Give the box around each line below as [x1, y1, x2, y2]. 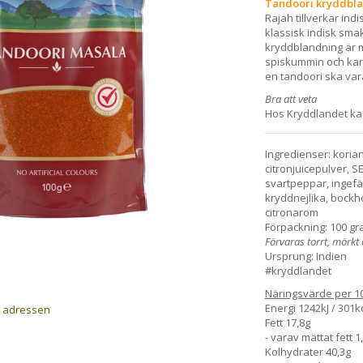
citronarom [264, 205, 318, 220]
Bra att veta [264, 92, 317, 106]
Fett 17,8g [264, 315, 310, 330]
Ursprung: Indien [264, 249, 347, 263]
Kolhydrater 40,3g [264, 344, 351, 359]
